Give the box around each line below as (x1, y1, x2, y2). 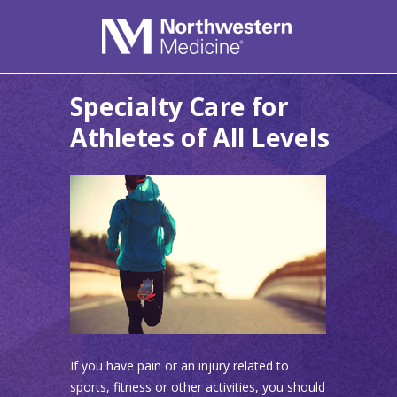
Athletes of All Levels (69, 120, 336, 155)
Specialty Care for (69, 89, 288, 124)
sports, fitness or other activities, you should (69, 378, 325, 395)
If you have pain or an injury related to (69, 357, 289, 374)
